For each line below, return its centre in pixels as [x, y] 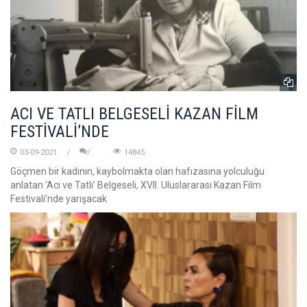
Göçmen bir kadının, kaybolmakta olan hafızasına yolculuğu [137, 172]
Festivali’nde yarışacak [59, 199]
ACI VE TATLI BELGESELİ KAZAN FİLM [134, 114]
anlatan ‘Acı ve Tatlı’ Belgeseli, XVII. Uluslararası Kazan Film [136, 185]
